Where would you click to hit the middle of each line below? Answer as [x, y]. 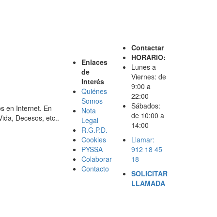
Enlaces [94, 62]
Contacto [95, 168]
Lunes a [144, 67]
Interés [93, 81]
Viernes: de [149, 76]
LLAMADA [148, 183]
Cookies [94, 139]
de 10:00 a [148, 115]
